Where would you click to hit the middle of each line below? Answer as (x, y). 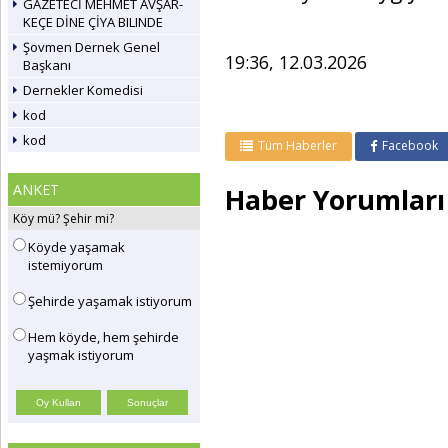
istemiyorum (65, 265)
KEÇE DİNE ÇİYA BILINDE (93, 22)
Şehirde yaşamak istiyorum (110, 301)
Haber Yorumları (335, 199)
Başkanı (47, 65)
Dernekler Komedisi (83, 90)
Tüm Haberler (297, 145)
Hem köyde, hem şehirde (103, 337)
